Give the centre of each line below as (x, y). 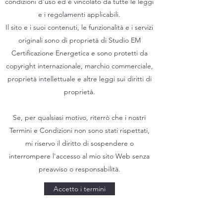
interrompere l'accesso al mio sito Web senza (79, 156)
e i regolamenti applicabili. (79, 14)
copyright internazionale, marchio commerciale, (79, 66)
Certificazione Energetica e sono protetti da (79, 53)
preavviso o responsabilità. (79, 169)
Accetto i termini (80, 189)
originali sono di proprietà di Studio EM (79, 40)
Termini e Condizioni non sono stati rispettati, (79, 130)
